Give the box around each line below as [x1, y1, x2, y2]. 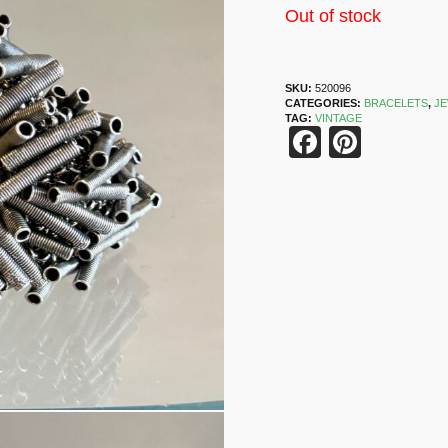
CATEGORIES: [285, 97, 365, 110]
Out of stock [285, 6, 382, 27]
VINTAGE [315, 112, 363, 125]
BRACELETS [364, 97, 429, 110]
